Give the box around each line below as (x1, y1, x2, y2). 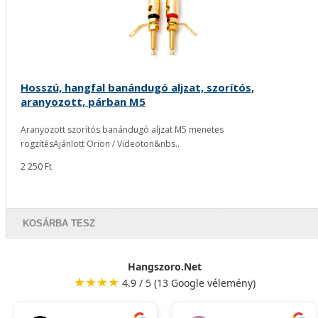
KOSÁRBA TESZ (23, 218, 96, 229)
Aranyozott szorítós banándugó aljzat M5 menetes (21, 124, 224, 136)
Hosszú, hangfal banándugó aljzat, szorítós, (21, 80, 254, 95)
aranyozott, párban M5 (21, 94, 146, 109)
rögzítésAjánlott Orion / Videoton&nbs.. (21, 138, 180, 150)
